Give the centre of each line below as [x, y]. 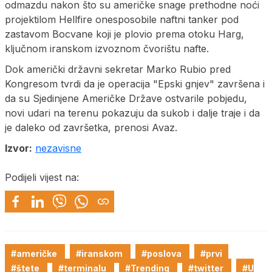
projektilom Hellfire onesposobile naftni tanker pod [122, 19]
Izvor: [19, 148]
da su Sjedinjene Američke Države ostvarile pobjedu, [126, 98]
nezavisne [58, 148]
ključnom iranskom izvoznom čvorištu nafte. [107, 48]
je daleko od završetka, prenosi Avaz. [91, 127]
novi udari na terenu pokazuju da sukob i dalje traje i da [132, 113]
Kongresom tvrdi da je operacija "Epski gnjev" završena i [135, 83]
